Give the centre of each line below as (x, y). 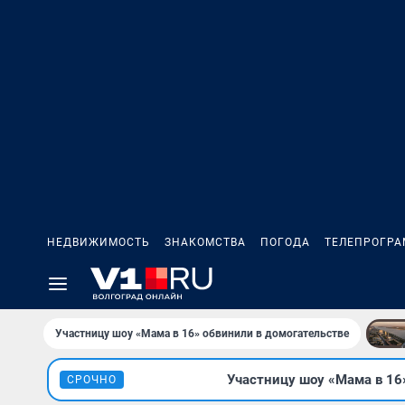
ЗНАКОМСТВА (205, 242)
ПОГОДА (285, 242)
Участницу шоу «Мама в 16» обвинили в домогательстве (202, 334)
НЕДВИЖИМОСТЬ (99, 242)
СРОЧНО (92, 380)
